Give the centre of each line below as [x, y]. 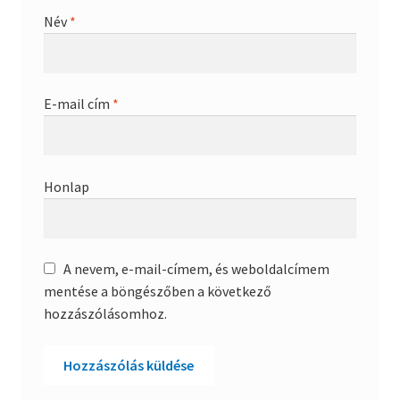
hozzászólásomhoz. [105, 314]
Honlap [66, 186]
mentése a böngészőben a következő [157, 292]
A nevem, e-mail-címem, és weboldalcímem [196, 269]
